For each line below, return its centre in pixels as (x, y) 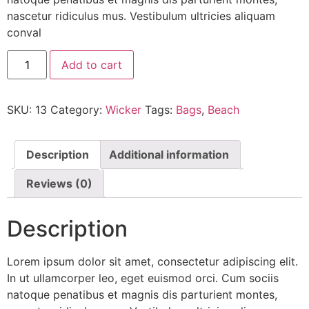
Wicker (123, 110)
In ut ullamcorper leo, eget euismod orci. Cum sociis (143, 278)
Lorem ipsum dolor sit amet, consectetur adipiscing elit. (152, 262)
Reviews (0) (59, 184)
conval (24, 32)
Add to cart (92, 65)
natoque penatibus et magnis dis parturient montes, (142, 295)
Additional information (169, 155)
